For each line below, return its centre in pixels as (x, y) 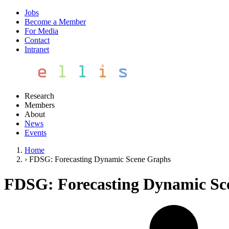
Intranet (37, 49)
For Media (41, 31)
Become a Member (55, 22)
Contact (37, 40)
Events (36, 133)
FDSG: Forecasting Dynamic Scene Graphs (100, 159)
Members (40, 105)
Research (39, 96)
